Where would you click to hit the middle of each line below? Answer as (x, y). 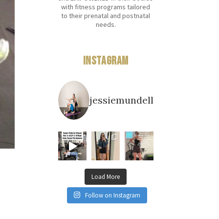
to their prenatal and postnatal (106, 16)
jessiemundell (121, 100)
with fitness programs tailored (106, 7)
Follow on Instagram (112, 195)
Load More (106, 176)
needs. (106, 25)
